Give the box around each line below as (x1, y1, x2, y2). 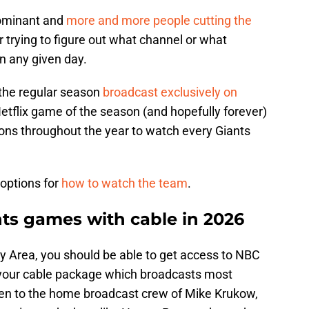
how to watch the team (61, 176, 188, 191)
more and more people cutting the (66, 13, 252, 28)
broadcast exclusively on (103, 85, 237, 100)
